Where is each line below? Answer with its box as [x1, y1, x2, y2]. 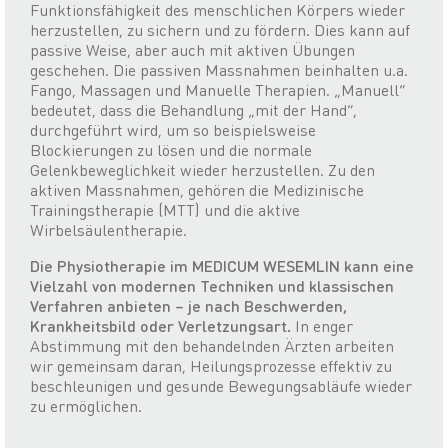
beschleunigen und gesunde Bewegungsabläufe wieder [30, 375, 412, 397]
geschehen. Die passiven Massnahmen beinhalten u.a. [30, 59, 408, 81]
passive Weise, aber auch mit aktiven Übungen [30, 39, 355, 61]
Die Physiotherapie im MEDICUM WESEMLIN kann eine [30, 255, 414, 277]
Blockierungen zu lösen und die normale [30, 139, 312, 161]
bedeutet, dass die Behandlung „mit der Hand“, [30, 99, 357, 121]
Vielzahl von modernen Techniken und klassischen [30, 275, 394, 297]
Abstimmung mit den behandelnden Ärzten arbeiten [30, 335, 394, 357]
